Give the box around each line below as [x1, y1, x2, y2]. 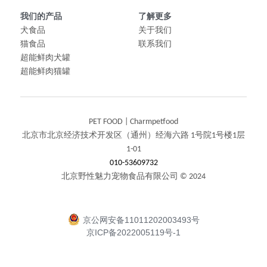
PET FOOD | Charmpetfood [89, 117, 178, 126]
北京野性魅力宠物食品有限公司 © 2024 [61, 172, 206, 181]
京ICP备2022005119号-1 [86, 228, 181, 238]
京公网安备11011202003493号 [82, 215, 200, 225]
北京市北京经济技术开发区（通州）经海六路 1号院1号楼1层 [22, 131, 245, 140]
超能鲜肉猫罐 [20, 67, 70, 76]
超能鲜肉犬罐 [20, 53, 70, 63]
